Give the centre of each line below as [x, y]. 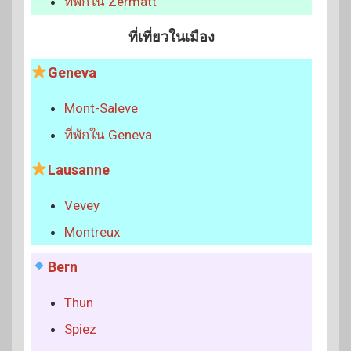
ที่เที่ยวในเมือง [172, 36]
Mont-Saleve [101, 108]
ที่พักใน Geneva [108, 134]
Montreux [92, 232]
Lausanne [78, 169]
